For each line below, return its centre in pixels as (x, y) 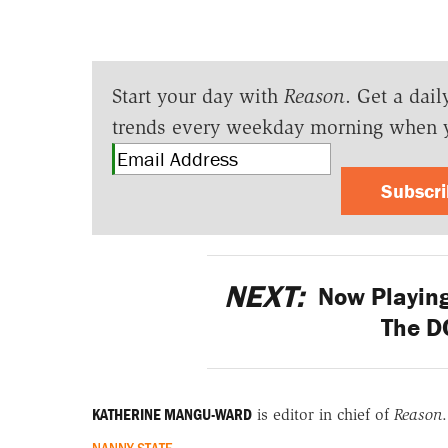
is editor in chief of (322, 414)
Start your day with (197, 95)
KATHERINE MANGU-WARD (171, 413)
